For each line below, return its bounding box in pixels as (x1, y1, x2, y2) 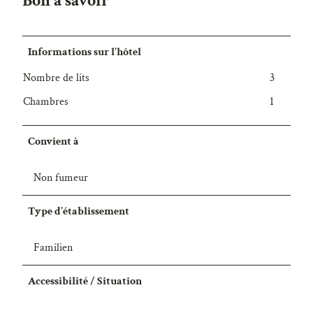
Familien (34, 240, 73, 256)
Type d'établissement (28, 204, 130, 219)
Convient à (28, 134, 80, 150)
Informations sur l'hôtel (28, 45, 142, 60)
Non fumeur (34, 170, 88, 186)
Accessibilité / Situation (28, 274, 143, 289)
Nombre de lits (23, 71, 89, 86)
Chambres (23, 94, 68, 110)
